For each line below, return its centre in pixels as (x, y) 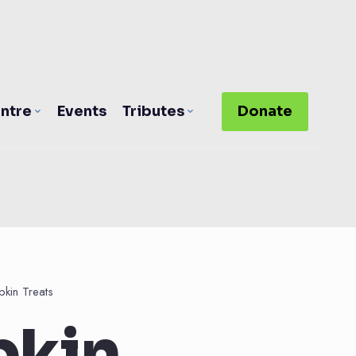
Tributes (153, 111)
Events (81, 111)
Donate (265, 111)
